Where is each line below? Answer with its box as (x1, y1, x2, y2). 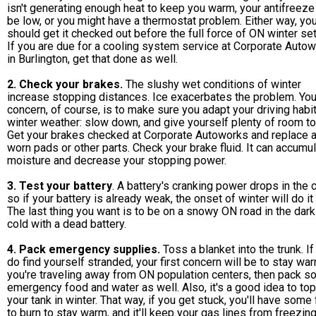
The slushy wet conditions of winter (123, 78, 301, 92)
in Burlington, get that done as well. (7, 52, 178, 66)
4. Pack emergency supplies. (7, 243, 160, 257)
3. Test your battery (7, 179, 112, 193)
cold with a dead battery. (7, 217, 126, 231)
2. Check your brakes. (7, 78, 123, 92)
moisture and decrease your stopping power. (7, 154, 226, 168)
